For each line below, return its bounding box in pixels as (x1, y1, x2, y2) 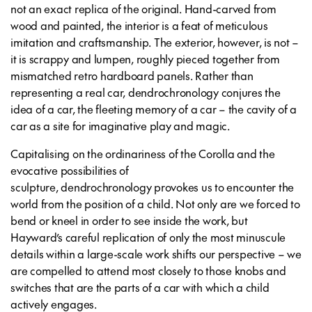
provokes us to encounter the (151, 179, 294, 194)
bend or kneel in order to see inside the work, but (10, 212, 248, 228)
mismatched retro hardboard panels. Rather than (10, 68, 253, 83)
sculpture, (10, 179, 61, 194)
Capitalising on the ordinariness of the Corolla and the (10, 146, 275, 161)
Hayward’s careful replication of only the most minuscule (10, 229, 286, 244)
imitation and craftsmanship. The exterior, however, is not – (10, 34, 299, 49)
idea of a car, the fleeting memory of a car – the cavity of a (10, 101, 297, 116)
